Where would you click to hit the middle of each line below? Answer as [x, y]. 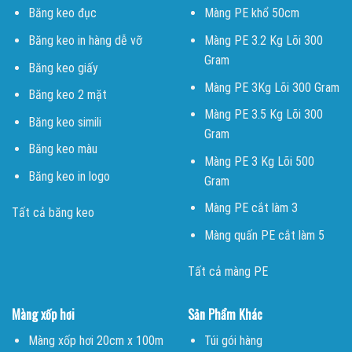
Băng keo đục [62, 13]
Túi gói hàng [233, 340]
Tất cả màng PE [228, 271]
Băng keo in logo [69, 176]
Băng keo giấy [63, 68]
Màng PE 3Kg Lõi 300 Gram [271, 87]
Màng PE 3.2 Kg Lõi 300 [263, 40]
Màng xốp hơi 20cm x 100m [95, 340]
